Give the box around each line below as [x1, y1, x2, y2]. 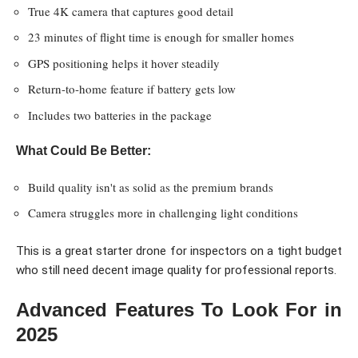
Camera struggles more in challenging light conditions [28, 205, 298, 221]
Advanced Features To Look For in [16, 299, 342, 321]
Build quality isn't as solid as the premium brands [28, 178, 273, 195]
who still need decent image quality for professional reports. [16, 262, 336, 277]
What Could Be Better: [16, 144, 151, 158]
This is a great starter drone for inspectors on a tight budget [16, 243, 342, 258]
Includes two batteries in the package [28, 106, 212, 123]
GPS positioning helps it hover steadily [28, 54, 220, 71]
